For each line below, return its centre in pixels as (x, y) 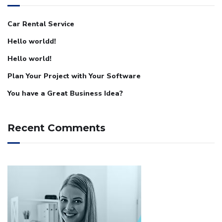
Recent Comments (56, 128)
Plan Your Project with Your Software (74, 76)
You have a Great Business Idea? (65, 94)
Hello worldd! (32, 42)
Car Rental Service (41, 24)
